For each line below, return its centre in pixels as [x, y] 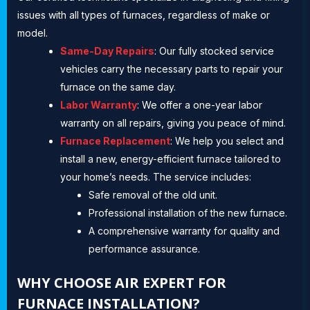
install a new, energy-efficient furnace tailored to [171, 158]
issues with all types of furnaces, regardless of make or [144, 15]
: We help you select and [227, 140]
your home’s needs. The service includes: [156, 176]
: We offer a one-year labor [200, 104]
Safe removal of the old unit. [153, 194]
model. [33, 33]
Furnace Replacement [115, 140]
